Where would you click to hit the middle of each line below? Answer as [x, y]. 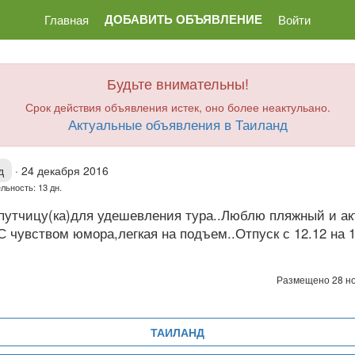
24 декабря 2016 [65, 170]
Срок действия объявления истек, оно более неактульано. [177, 107]
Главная [67, 19]
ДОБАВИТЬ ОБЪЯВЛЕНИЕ [183, 19]
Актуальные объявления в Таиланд [177, 124]
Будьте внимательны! [177, 83]
